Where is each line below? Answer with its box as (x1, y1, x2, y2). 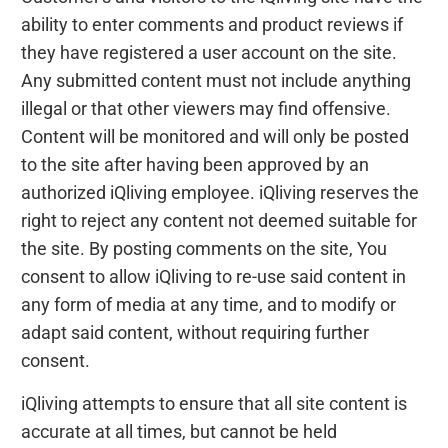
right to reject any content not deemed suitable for (21, 210, 418, 231)
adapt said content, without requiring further (21, 322, 370, 343)
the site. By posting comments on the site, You (21, 238, 388, 259)
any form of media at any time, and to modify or (21, 294, 397, 315)
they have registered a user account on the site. (21, 42, 398, 63)
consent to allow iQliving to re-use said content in (21, 266, 407, 287)
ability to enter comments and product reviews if (21, 14, 404, 35)
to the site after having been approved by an (21, 154, 370, 175)
